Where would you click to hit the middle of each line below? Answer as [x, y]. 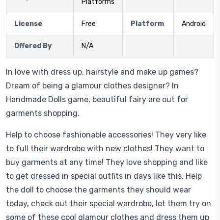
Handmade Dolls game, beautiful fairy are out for [97, 99]
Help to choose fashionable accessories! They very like [106, 135]
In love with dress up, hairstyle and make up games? [102, 72]
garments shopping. [43, 113]
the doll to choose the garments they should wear [98, 190]
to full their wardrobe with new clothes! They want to [105, 149]
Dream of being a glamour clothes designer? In [92, 86]
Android [194, 24]
